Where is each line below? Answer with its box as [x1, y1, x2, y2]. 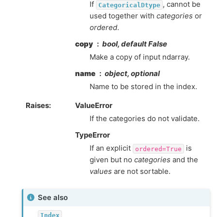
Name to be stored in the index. [90, 82, 197, 92]
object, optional [105, 69, 160, 78]
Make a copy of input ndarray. [90, 52, 190, 62]
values [90, 167, 112, 176]
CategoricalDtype [98, 1, 160, 9]
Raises [25, 101, 49, 110]
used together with [90, 11, 156, 21]
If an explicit [90, 143, 133, 153]
